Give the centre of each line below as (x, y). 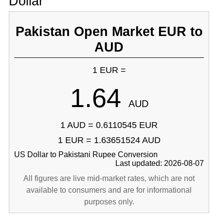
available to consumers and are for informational (109, 190)
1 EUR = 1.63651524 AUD (109, 140)
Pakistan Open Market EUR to (109, 31)
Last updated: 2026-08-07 (160, 163)
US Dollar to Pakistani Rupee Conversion (86, 154)
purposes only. (109, 202)
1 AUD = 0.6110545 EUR (109, 125)
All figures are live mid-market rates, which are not (109, 178)
